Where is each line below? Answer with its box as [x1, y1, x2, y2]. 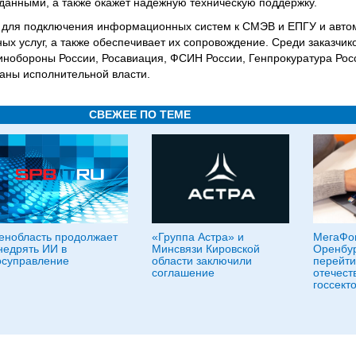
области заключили [152, 254, 252, 267]
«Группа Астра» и [152, 230, 244, 243]
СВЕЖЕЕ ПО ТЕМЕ [89, 108, 191, 121]
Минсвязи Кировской [152, 242, 260, 255]
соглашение [152, 266, 215, 279]
